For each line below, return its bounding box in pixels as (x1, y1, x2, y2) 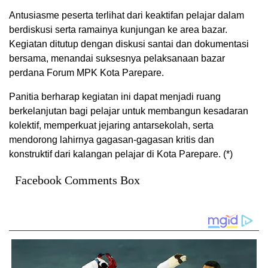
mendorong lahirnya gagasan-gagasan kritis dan (9, 135, 214, 145)
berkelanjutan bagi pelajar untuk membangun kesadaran (9, 106, 248, 117)
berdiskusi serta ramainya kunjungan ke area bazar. (9, 25, 227, 35)
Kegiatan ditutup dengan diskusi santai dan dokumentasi (9, 39, 249, 50)
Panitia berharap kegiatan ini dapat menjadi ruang (9, 92, 221, 102)
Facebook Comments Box (15, 173, 140, 187)
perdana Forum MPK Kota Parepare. (9, 68, 164, 78)
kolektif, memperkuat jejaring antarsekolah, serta (9, 120, 214, 131)
